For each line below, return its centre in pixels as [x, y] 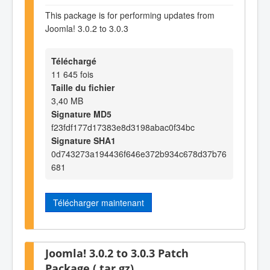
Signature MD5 [81, 114]
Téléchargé [74, 61]
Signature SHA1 [83, 141]
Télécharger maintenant [99, 203]
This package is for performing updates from [130, 15]
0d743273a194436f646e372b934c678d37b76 [139, 154]
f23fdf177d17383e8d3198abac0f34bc [123, 127]
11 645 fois [72, 74]
